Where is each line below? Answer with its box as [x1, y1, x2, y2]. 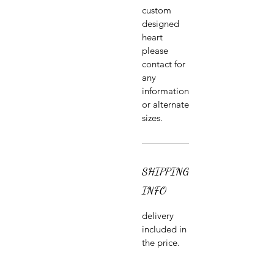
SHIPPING [142, 165, 189, 179]
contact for [142, 58, 185, 70]
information [142, 85, 189, 97]
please [142, 45, 168, 57]
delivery [142, 210, 174, 222]
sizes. [142, 112, 163, 124]
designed [142, 18, 182, 30]
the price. [142, 237, 180, 249]
